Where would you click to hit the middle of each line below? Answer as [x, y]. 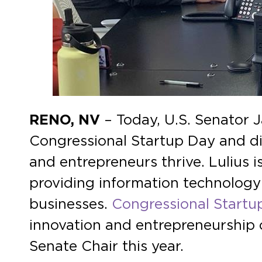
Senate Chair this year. [108, 247]
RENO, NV [67, 120]
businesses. [70, 204]
